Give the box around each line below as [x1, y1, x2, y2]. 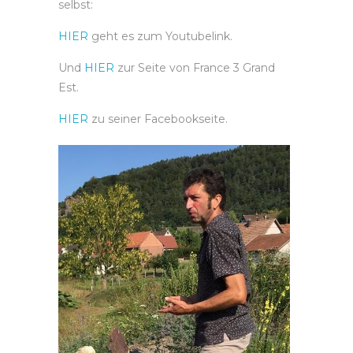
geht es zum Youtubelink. [88, 29, 232, 44]
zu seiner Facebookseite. [88, 112, 228, 127]
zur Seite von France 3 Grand [114, 61, 275, 76]
